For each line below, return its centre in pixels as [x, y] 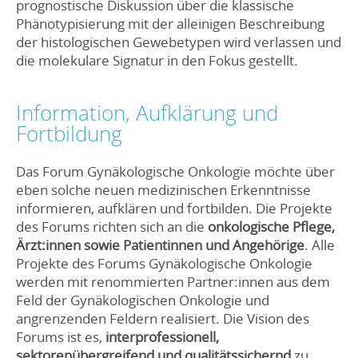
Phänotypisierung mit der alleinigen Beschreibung [170, 24]
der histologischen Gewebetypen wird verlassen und [179, 42]
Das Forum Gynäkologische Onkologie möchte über [175, 171]
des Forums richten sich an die [112, 226]
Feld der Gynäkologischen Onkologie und [143, 300]
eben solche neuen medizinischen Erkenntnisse [163, 189]
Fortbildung [69, 134]
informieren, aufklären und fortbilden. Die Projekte [174, 208]
